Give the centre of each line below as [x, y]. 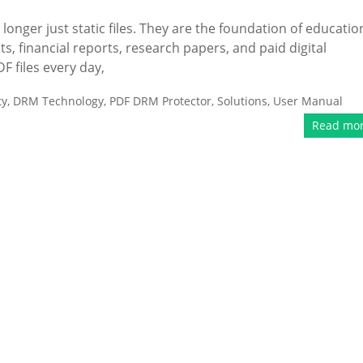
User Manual [308, 101]
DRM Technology [58, 101]
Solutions [242, 101]
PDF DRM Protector [160, 101]
